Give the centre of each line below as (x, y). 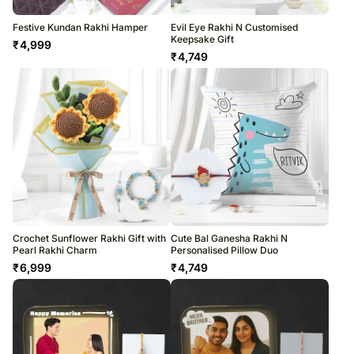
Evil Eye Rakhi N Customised (234, 27)
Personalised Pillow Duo (224, 250)
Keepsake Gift (202, 39)
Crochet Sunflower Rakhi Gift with (89, 238)
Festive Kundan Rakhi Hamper (80, 27)
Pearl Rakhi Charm (55, 250)
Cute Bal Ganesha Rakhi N (229, 238)
